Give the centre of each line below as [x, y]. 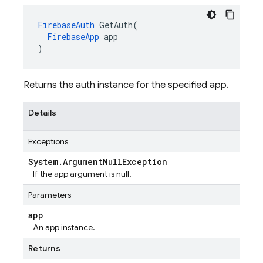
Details [42, 113]
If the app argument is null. [82, 174]
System [43, 162]
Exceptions [48, 141]
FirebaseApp [73, 37]
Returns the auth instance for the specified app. [126, 85]
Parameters [50, 195]
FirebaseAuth [66, 25]
